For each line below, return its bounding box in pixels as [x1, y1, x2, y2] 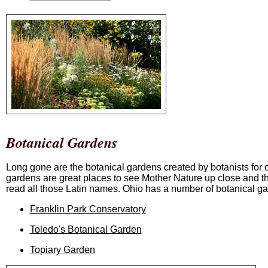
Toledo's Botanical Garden [29, 224, 142, 234]
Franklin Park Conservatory [29, 204, 146, 214]
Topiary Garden [29, 245, 95, 255]
